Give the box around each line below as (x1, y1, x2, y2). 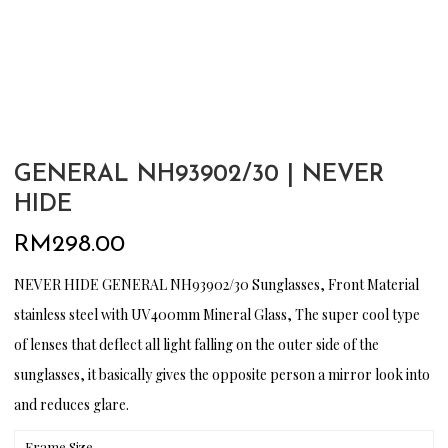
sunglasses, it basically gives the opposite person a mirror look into (14, 364, 431, 384)
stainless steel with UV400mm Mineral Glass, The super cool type (14, 304, 421, 324)
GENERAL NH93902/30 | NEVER (14, 162, 385, 187)
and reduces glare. (14, 394, 130, 414)
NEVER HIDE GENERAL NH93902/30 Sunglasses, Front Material (14, 274, 420, 294)
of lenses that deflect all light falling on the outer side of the (14, 334, 380, 354)
